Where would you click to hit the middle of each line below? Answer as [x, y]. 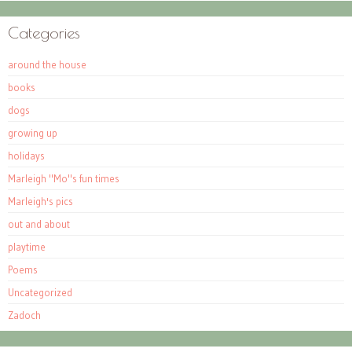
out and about [39, 224]
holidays [26, 156]
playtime [27, 247]
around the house [47, 65]
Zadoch [24, 315]
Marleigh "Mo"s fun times [64, 179]
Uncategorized [40, 293]
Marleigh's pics [40, 202]
